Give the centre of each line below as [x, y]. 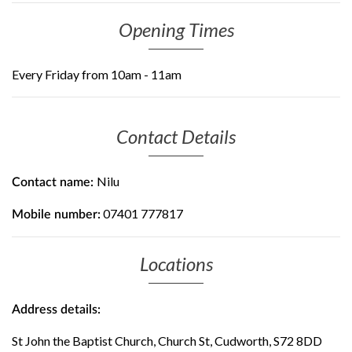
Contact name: [54, 182]
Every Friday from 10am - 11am [97, 74]
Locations [176, 264]
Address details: [56, 310]
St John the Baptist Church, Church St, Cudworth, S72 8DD [167, 341]
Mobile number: [56, 214]
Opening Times [176, 29]
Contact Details [176, 136]
